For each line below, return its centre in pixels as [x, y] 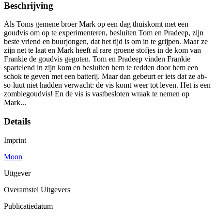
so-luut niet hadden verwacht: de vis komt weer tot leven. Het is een [107, 85]
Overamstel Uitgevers [37, 189]
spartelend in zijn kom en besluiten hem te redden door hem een [101, 68]
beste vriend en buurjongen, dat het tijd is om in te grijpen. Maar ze [106, 42]
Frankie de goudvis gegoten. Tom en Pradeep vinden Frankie [97, 59]
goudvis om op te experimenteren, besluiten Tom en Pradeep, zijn [104, 33]
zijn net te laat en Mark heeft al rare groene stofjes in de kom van [102, 50]
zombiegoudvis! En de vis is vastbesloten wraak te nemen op [97, 94]
